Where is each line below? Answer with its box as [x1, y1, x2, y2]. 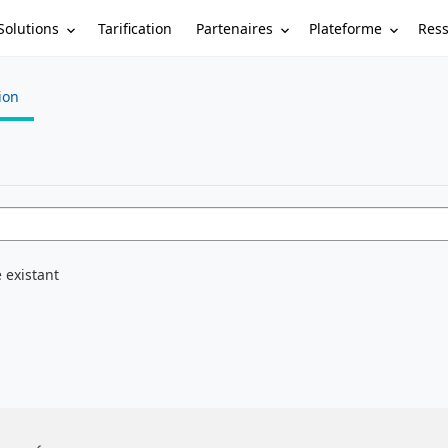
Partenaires [196, 18, 274, 38]
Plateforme [309, 18, 383, 38]
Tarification [98, 19, 173, 38]
